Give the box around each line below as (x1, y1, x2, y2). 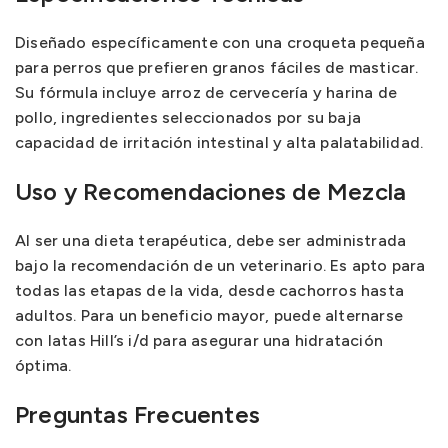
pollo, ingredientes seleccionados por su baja (15, 108, 362, 127)
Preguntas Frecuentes (15, 400, 260, 429)
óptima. (15, 356, 72, 375)
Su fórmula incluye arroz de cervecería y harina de (15, 83, 398, 102)
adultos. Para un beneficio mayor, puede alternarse (15, 306, 404, 325)
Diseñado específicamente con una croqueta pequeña (15, 33, 425, 52)
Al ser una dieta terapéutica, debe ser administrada (15, 231, 407, 250)
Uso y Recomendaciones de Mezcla (15, 177, 407, 206)
